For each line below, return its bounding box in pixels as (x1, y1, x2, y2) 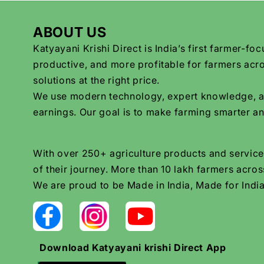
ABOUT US (33, 24, 107, 41)
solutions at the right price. (33, 74, 160, 86)
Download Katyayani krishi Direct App (39, 241, 226, 253)
